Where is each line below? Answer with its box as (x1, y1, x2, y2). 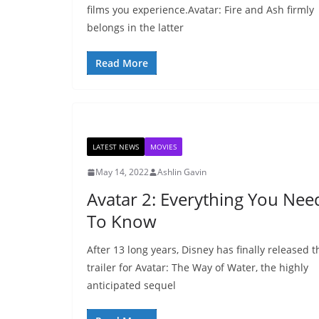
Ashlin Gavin (157, 166, 206, 178)
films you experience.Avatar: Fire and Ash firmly (87, 3, 314, 16)
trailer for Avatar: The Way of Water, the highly (87, 261, 308, 274)
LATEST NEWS (93, 142, 139, 152)
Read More (95, 56, 148, 70)
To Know (87, 209, 157, 233)
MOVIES (150, 142, 177, 152)
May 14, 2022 (95, 166, 149, 178)
